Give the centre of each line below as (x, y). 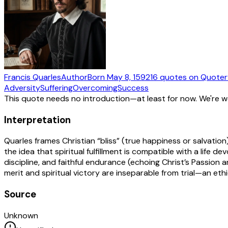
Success (133, 88)
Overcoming (95, 88)
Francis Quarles (33, 77)
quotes (173, 77)
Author (74, 77)
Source (20, 194)
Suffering (56, 88)
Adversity (22, 88)
